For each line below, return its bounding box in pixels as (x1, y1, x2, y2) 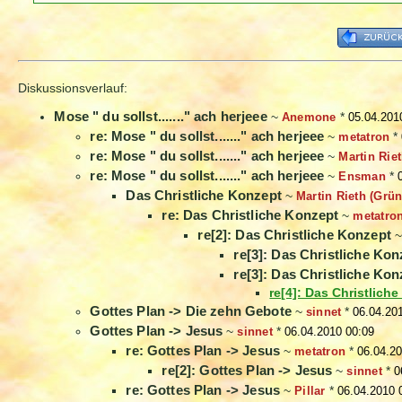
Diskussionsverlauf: (18, 81, 128, 95)
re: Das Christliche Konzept (162, 207, 339, 223)
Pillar (293, 384, 326, 398)
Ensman (338, 170, 386, 184)
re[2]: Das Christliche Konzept (197, 227, 391, 243)
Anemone (281, 110, 336, 125)
